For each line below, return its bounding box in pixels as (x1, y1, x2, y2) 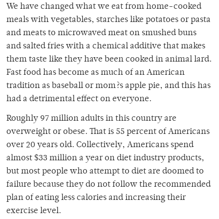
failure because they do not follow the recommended (6, 180, 211, 190)
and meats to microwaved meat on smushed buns (6, 29, 197, 38)
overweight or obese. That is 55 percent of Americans (6, 128, 210, 137)
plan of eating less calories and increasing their (6, 194, 186, 203)
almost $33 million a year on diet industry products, (6, 154, 204, 163)
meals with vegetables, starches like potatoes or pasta (6, 16, 211, 25)
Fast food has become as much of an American (6, 68, 185, 78)
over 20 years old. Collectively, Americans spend (6, 141, 194, 150)
